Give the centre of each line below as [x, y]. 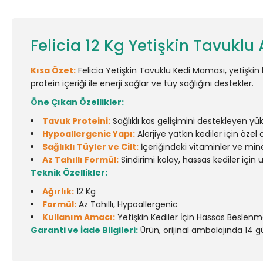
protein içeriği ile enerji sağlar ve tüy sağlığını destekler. [142, 83]
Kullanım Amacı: [79, 217]
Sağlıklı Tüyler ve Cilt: [90, 147]
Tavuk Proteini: [76, 121]
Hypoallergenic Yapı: [89, 134]
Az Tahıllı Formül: [80, 160]
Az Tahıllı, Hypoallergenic [127, 204]
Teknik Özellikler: [69, 173]
